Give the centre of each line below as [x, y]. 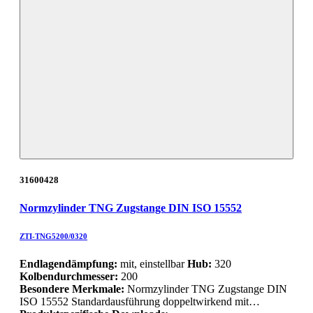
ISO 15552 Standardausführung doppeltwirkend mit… [140, 301]
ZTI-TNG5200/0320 [53, 236]
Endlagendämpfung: [68, 263]
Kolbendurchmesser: [69, 276]
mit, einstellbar [152, 263]
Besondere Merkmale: [73, 289]
